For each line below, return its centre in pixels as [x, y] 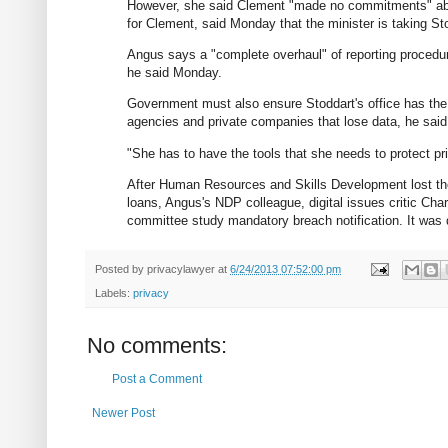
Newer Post [123, 413]
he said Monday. [174, 73]
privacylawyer [181, 268]
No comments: [157, 346]
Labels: [114, 293]
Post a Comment [157, 379]
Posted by [121, 268]
